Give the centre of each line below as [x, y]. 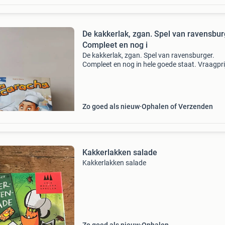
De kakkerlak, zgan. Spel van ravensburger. [148, 55]
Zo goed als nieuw [111, 106]
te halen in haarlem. [113, 82]
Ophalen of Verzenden [177, 106]
